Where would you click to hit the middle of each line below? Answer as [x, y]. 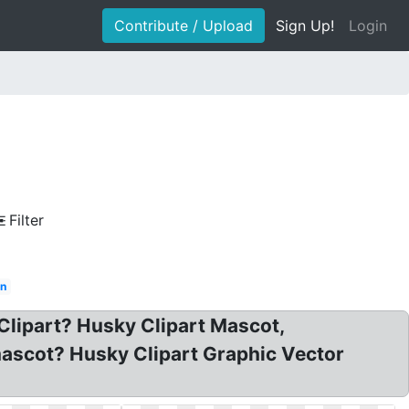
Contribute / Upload [184, 26]
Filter [26, 220]
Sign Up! [305, 26]
